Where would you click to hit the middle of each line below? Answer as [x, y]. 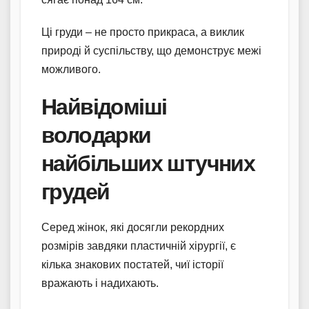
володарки [96, 134]
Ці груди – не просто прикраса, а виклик [143, 32]
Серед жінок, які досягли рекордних [133, 227]
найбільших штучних [148, 163]
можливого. [71, 69]
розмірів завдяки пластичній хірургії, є [139, 246]
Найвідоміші [104, 106]
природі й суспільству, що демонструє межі [151, 50]
